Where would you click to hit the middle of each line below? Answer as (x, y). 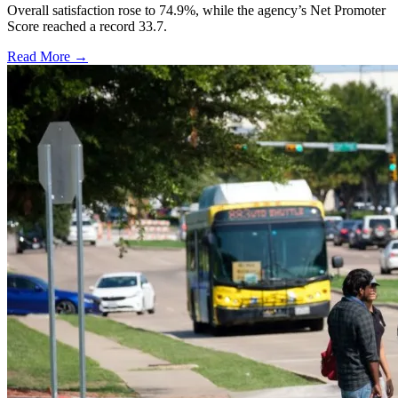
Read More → (48, 57)
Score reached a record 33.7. (87, 27)
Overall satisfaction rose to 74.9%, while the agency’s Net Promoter (196, 11)
